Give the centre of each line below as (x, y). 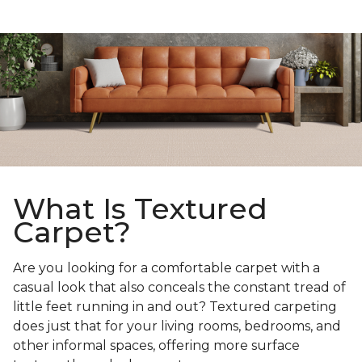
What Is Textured (140, 209)
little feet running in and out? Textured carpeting (175, 307)
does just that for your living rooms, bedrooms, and (177, 326)
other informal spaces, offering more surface (156, 346)
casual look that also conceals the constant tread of (179, 288)
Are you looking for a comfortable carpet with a (166, 268)
